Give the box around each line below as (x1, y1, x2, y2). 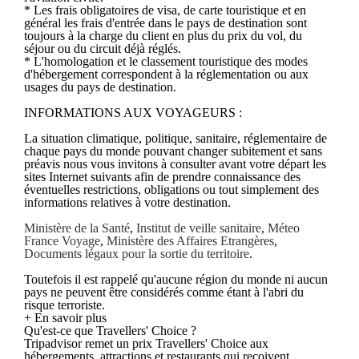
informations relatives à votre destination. (24, 195, 231, 209)
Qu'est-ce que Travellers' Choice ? (24, 323, 196, 337)
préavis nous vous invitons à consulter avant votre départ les (24, 156, 326, 171)
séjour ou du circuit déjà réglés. (24, 41, 181, 55)
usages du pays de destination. (24, 79, 176, 94)
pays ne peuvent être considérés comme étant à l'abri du (24, 284, 304, 299)
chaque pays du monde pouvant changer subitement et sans (24, 143, 322, 158)
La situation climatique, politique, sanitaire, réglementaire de (24, 131, 327, 145)
